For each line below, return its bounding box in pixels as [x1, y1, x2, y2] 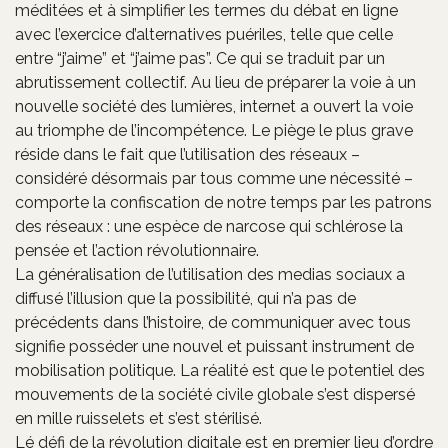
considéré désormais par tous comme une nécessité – [15, 168, 413, 188]
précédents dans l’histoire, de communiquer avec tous [15, 312, 411, 332]
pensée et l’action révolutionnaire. [15, 240, 259, 260]
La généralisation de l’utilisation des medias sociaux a [15, 264, 405, 284]
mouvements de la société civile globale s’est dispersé [15, 384, 415, 404]
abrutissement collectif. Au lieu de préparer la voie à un [15, 72, 416, 92]
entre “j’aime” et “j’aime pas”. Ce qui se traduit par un [15, 48, 385, 68]
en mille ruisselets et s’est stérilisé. [15, 408, 262, 428]
